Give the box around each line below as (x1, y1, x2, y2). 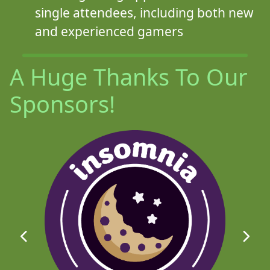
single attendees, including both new (34, 4, 254, 22)
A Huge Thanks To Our (9, 61, 248, 93)
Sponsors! (9, 89, 115, 120)
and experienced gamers (34, 23, 183, 40)
